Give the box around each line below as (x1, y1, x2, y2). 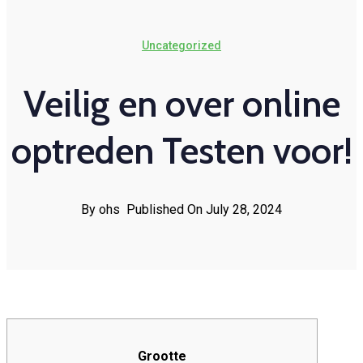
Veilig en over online (23, 82, 340, 126)
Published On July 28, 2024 (126, 202, 282, 218)
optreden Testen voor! (11, 129, 352, 173)
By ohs (81, 202, 120, 218)
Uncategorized (142, 39, 221, 52)
